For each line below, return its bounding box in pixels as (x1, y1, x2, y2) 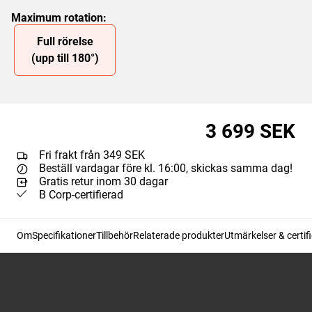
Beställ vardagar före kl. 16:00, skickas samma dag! (39, 162, 292, 175)
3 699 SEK (205, 120, 295, 143)
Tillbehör (96, 230, 133, 241)
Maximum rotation (11, 11, 103, 24)
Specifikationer (32, 230, 96, 241)
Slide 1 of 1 (10, 24, 66, 37)
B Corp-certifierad (39, 188, 123, 201)
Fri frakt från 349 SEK (39, 148, 145, 162)
